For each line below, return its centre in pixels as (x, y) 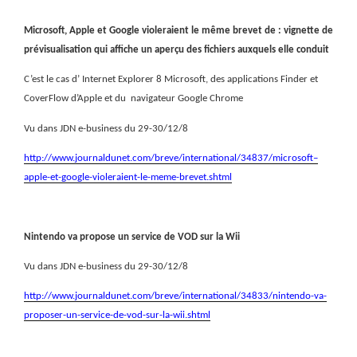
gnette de (312, 30)
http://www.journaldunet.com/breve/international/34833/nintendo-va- (175, 296)
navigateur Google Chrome (187, 99)
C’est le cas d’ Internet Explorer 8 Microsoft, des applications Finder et (171, 80)
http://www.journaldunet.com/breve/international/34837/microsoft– (171, 158)
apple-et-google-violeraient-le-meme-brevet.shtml (128, 177)
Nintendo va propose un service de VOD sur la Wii (132, 237)
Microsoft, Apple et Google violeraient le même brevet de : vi (157, 30)
